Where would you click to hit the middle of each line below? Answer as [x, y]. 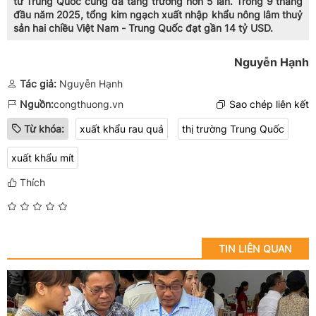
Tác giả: [38, 83]
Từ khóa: [44, 128]
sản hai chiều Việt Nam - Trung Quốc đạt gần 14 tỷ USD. [143, 28]
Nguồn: [37, 104]
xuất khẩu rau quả [122, 128]
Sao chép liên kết [269, 104]
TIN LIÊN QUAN [255, 248]
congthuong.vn [89, 104]
